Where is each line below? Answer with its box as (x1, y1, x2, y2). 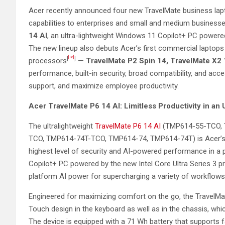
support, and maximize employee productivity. (29, 81, 179, 90)
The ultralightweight (29, 121, 95, 131)
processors (29, 56, 67, 65)
